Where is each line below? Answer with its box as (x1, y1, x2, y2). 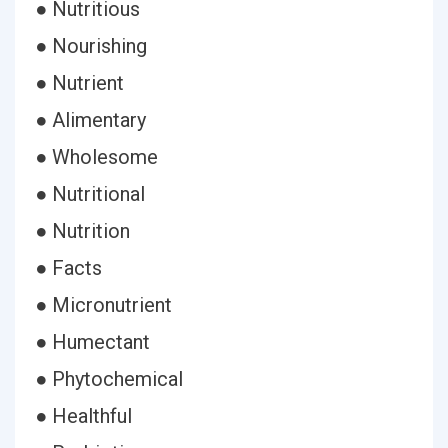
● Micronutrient (35, 293, 172, 317)
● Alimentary (35, 108, 146, 132)
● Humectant (35, 330, 150, 354)
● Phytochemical (35, 367, 183, 391)
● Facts (35, 256, 102, 280)
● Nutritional (35, 182, 145, 206)
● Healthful (35, 404, 132, 428)
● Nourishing (35, 34, 147, 58)
